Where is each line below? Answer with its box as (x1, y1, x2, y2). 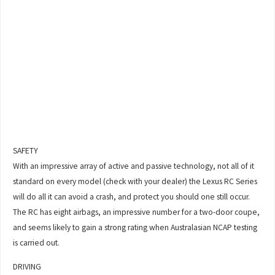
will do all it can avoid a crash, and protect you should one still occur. (13, 192, 250, 203)
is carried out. (13, 238, 60, 249)
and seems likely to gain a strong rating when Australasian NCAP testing (13, 222, 258, 233)
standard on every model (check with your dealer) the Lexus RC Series (13, 176, 258, 187)
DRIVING (13, 261, 42, 272)
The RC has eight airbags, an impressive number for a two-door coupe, (13, 207, 260, 218)
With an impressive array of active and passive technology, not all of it (13, 161, 255, 172)
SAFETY (13, 145, 39, 157)
